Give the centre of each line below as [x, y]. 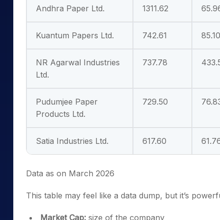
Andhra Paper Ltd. [70, 8]
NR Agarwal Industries [78, 62]
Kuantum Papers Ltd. [75, 35]
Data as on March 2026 [70, 173]
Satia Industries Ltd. [72, 141]
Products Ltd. [61, 114]
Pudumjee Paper [67, 102]
